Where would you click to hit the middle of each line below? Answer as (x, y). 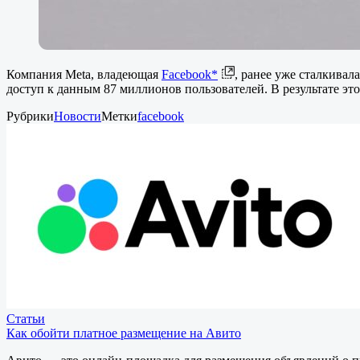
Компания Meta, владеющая (84, 75)
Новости (78, 117)
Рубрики (30, 117)
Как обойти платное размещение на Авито (124, 333)
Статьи (26, 319)
